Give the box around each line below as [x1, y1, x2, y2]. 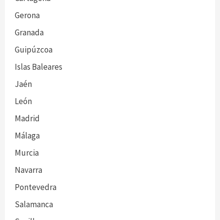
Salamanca [15, 199, 53, 210]
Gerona [15, 10, 40, 21]
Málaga [15, 130, 40, 141]
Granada [15, 27, 44, 38]
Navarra [15, 165, 42, 175]
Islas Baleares [15, 61, 62, 72]
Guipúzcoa [15, 44, 53, 55]
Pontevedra [15, 182, 56, 192]
